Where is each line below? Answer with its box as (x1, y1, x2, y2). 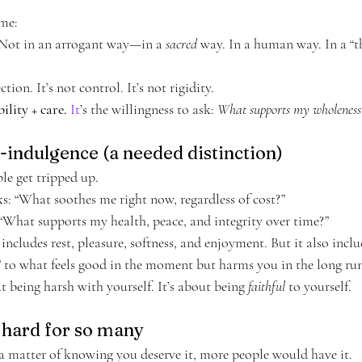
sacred (166, 34, 197, 53)
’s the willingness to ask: (80, 99, 217, 118)
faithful (248, 276, 285, 295)
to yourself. (285, 276, 351, 295)
